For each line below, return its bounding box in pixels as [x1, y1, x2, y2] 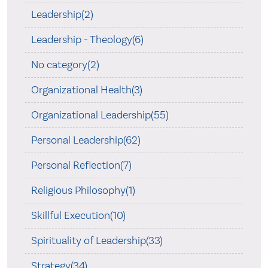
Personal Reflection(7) [31, 159, 132, 172]
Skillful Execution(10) [31, 209, 126, 222]
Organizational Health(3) [31, 83, 142, 96]
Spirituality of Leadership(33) [31, 234, 163, 247]
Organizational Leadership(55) [31, 108, 169, 121]
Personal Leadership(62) [31, 133, 141, 147]
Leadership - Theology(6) [31, 33, 144, 46]
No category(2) [31, 58, 99, 71]
